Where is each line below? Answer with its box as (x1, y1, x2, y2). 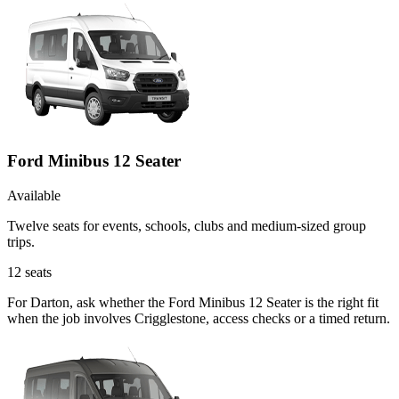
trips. (7, 233, 35, 249)
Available (7, 187, 61, 203)
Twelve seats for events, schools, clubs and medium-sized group (7, 217, 366, 233)
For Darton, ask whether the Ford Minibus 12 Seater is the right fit (7, 294, 379, 310)
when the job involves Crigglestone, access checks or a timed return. (7, 310, 390, 326)
